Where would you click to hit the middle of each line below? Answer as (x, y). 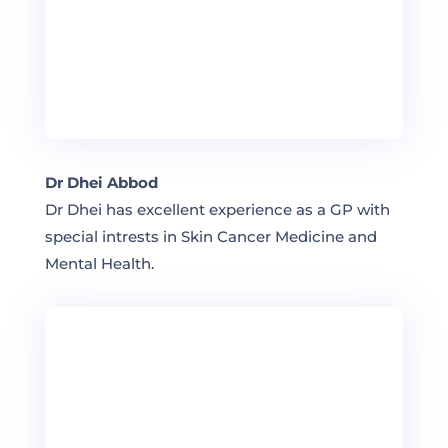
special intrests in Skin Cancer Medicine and (210, 236)
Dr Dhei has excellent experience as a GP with (217, 209)
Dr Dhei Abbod (101, 182)
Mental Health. (99, 263)
